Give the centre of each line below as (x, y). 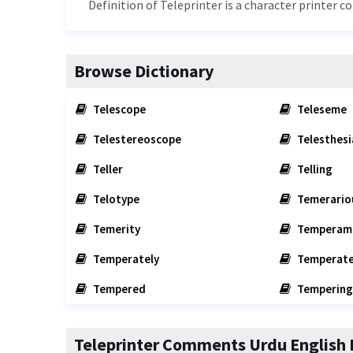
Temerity (115, 229)
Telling (313, 169)
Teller (107, 169)
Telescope (118, 109)
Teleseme (320, 109)
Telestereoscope (136, 139)
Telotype (115, 199)
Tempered (118, 289)
